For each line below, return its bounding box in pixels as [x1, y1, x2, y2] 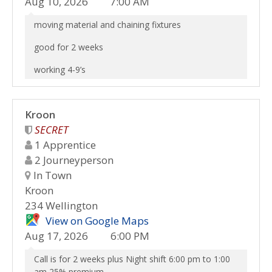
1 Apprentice [32, 138, 96, 152]
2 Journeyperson [32, 153, 114, 167]
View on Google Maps [46, 214, 149, 228]
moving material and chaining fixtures [34, 19, 181, 30]
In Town [31, 168, 72, 182]
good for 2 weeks [34, 41, 103, 53]
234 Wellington [25, 199, 98, 212]
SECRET [35, 123, 68, 137]
